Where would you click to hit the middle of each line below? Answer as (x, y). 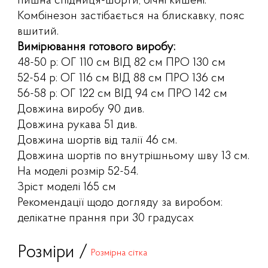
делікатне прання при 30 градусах (106, 219)
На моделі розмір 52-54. (78, 172)
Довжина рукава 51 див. (77, 125)
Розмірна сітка (119, 253)
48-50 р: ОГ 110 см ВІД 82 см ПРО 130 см (122, 63)
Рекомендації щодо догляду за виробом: (120, 203)
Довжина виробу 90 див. (81, 110)
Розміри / (53, 253)
